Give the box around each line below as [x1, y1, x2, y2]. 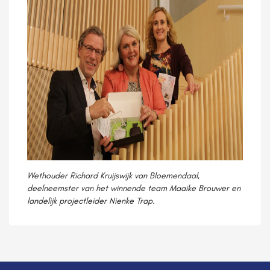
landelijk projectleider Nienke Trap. [27, 195, 155, 206]
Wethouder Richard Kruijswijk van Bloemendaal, [27, 170, 199, 181]
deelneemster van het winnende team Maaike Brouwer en [27, 183, 240, 193]
